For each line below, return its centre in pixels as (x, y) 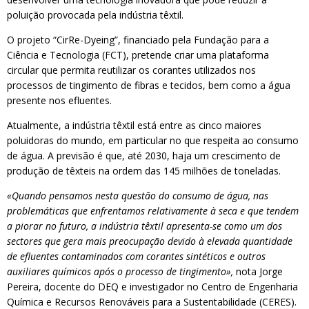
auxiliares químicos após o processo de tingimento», (120, 271)
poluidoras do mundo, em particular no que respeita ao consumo (153, 140)
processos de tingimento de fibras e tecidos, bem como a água (149, 85)
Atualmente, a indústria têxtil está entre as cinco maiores (134, 125)
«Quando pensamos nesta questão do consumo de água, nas (138, 196)
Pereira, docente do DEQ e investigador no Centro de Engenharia (152, 287)
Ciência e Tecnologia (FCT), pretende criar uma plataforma (138, 55)
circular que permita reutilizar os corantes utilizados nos (131, 70)
